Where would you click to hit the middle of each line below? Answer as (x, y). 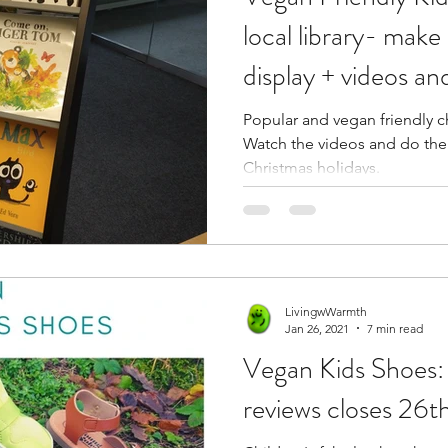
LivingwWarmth (326, 311)
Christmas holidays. (311, 167)
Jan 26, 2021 (317, 328)
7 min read (395, 328)
